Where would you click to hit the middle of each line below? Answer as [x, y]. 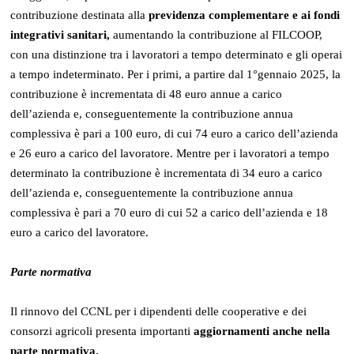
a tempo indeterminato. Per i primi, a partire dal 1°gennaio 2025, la [176, 74]
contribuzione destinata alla [80, 15]
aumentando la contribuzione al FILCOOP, [217, 34]
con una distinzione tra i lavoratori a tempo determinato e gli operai [177, 54]
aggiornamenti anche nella [262, 331]
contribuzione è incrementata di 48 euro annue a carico [147, 94]
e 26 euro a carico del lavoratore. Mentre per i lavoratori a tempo [170, 153]
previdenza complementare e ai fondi [245, 15]
